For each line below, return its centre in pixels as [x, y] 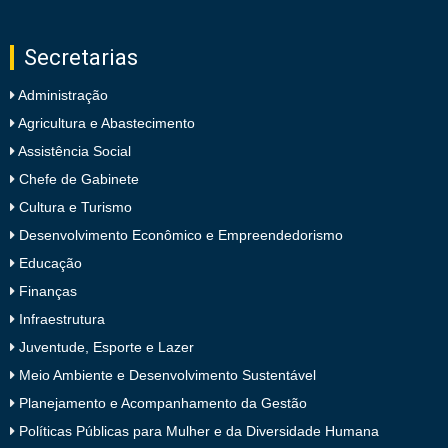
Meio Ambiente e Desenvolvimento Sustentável [165, 374]
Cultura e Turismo [73, 206]
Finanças [46, 290]
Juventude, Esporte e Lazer [104, 346]
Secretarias [81, 57]
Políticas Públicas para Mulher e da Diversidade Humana [197, 430]
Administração [61, 94]
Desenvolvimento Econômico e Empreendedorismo [179, 234]
